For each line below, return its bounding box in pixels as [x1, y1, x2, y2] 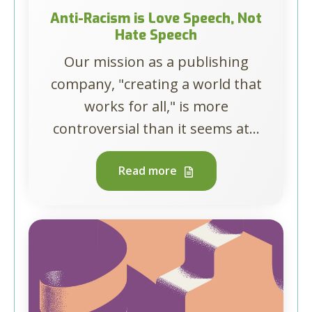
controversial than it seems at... [52, 119, 260, 138]
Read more [118, 163, 180, 178]
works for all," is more [84, 97, 228, 116]
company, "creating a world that [50, 75, 262, 93]
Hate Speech [115, 26, 197, 45]
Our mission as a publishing [63, 52, 249, 71]
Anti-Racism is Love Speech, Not [50, 9, 262, 28]
